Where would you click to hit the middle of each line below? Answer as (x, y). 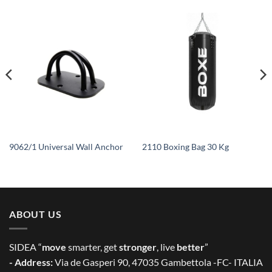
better (191, 247)
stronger (138, 247)
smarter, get (93, 247)
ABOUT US (36, 214)
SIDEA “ (25, 247)
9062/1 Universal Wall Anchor (66, 147)
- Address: (31, 262)
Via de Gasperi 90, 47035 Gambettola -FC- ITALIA (158, 262)
